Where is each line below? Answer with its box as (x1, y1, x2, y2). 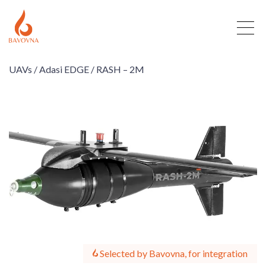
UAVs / (9, 64, 37, 75)
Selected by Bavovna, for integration (98, 248, 248, 259)
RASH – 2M (96, 64, 144, 75)
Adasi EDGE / (39, 64, 94, 75)
